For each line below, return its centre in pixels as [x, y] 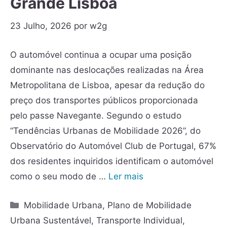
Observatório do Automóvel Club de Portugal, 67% [113, 146]
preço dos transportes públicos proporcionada [104, 100]
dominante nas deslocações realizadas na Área [107, 70]
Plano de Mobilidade [150, 205]
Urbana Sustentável [51, 220]
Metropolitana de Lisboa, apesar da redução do [107, 85]
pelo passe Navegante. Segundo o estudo [96, 115]
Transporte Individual [139, 220]
